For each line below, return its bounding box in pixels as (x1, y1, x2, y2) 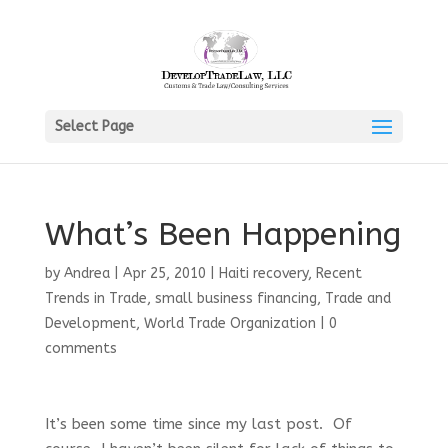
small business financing (154, 290, 317, 307)
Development (44, 315, 136, 332)
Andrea (63, 265, 110, 282)
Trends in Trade (44, 290, 147, 307)
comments (44, 340, 117, 357)
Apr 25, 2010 (122, 265, 206, 282)
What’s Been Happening (44, 216, 401, 253)
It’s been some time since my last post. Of (44, 415, 352, 433)
